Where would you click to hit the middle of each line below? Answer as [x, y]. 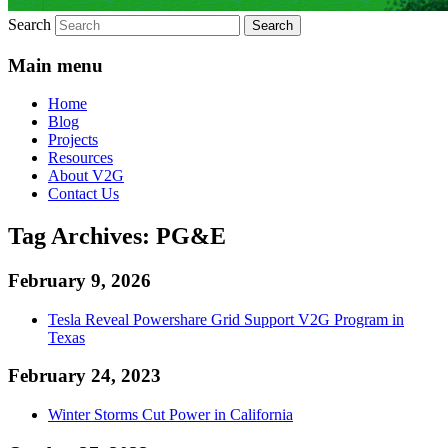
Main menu [55, 65]
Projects [73, 140]
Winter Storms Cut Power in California [170, 415]
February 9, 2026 [79, 281]
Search [29, 24]
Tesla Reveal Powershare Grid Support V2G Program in [226, 319]
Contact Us [83, 194]
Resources [80, 158]
